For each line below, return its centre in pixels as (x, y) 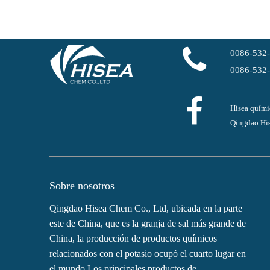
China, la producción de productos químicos (133, 238)
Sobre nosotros (82, 186)
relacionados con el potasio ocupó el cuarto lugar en (148, 253)
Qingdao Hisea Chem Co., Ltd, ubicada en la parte (146, 208)
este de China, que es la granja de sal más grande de (148, 223)
